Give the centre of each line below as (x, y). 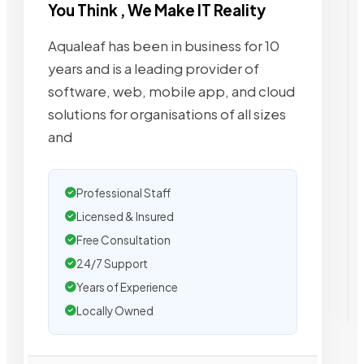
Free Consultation (123, 240)
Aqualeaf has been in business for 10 (164, 46)
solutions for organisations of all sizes (167, 115)
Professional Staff (123, 193)
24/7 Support (112, 264)
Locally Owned (115, 311)
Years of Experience (127, 288)
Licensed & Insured (125, 217)
